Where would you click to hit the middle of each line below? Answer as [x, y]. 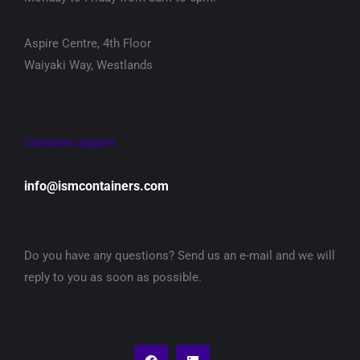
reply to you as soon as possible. [113, 277]
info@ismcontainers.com [96, 186]
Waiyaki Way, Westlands [88, 65]
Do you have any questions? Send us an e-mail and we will [180, 256]
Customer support [70, 142]
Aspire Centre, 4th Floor [88, 43]
